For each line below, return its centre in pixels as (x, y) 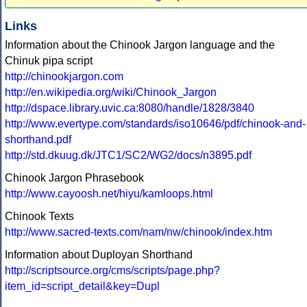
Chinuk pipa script (49, 61)
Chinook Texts (39, 217)
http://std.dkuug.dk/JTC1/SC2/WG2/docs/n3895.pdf (128, 156)
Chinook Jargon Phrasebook (74, 178)
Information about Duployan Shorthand (99, 255)
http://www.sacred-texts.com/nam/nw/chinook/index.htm (138, 232)
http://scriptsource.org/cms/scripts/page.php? (112, 271)
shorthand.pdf (38, 140)
